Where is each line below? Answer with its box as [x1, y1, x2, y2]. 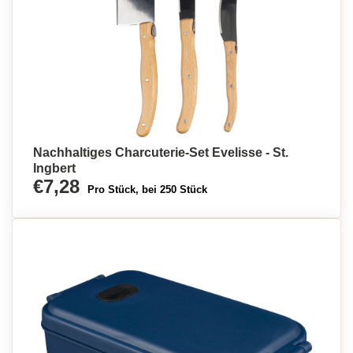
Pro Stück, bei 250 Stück [87, 184, 207, 195]
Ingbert [33, 162, 76, 175]
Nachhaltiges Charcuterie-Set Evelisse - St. [33, 146, 288, 159]
